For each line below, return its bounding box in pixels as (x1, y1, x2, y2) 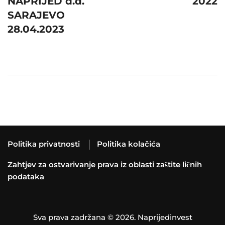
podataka (8, 172, 44, 181)
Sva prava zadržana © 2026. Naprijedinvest (33, 212, 192, 222)
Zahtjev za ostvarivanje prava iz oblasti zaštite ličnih (8, 160, 202, 169)
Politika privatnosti (8, 139, 80, 149)
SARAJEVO (8, 9, 65, 21)
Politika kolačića (97, 139, 160, 149)
